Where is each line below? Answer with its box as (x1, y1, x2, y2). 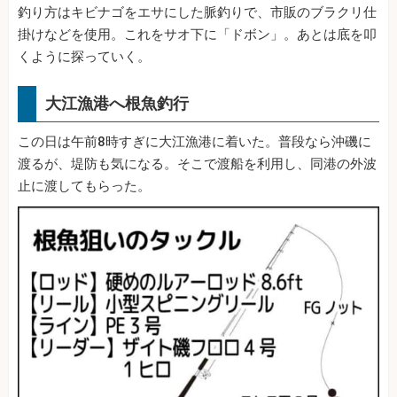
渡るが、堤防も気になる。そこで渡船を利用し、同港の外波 (18, 156, 377, 173)
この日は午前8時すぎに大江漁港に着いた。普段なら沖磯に (18, 134, 371, 151)
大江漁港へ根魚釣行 (45, 94, 189, 113)
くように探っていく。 (18, 49, 151, 66)
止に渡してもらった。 (18, 178, 151, 195)
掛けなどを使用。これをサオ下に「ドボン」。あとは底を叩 (18, 27, 377, 43)
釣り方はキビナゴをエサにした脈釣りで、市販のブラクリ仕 (18, 4, 377, 21)
